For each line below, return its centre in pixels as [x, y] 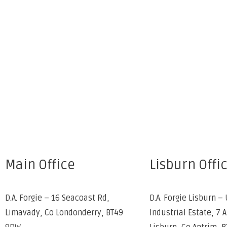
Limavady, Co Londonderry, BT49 [64, 213]
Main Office [40, 165]
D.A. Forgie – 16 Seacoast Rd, [57, 198]
